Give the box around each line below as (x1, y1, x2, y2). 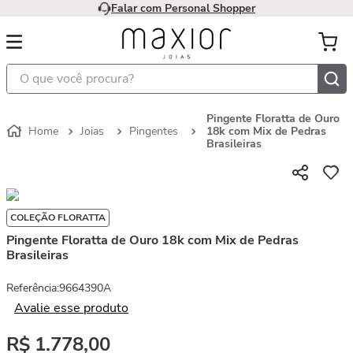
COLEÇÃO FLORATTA (10, 211, 106, 224)
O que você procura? (6, 61, 106, 76)
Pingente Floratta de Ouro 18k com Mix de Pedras (6, 232, 299, 249)
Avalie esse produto (14, 299, 128, 317)
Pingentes (129, 124, 178, 139)
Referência (6, 281, 57, 295)
